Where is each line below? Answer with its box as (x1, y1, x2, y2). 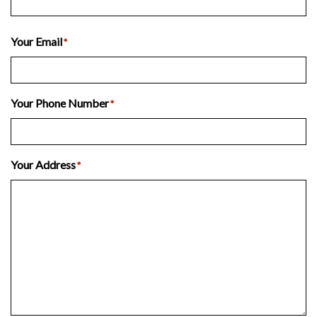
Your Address (11, 158, 76, 172)
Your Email (11, 35, 62, 49)
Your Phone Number (11, 96, 109, 110)
